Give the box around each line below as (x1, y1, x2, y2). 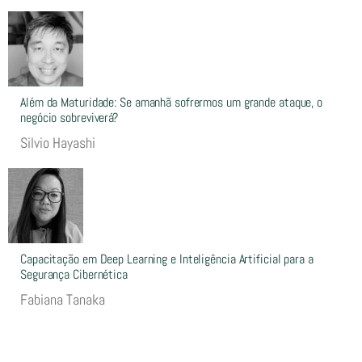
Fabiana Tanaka (20, 289, 105, 309)
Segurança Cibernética (20, 265, 128, 283)
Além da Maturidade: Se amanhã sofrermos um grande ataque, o (20, 93, 323, 111)
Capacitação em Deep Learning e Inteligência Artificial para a (20, 250, 314, 267)
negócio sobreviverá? (20, 108, 119, 126)
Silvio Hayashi (20, 133, 95, 152)
